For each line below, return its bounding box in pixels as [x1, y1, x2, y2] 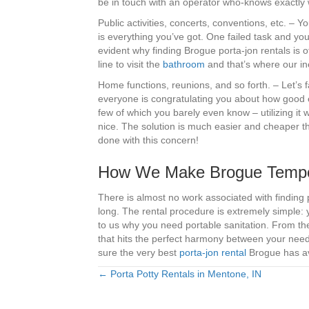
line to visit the [98, 59, 163, 70]
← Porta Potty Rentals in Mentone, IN [98, 268, 261, 279]
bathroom [163, 59, 205, 70]
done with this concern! [98, 134, 199, 146]
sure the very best [98, 247, 179, 258]
